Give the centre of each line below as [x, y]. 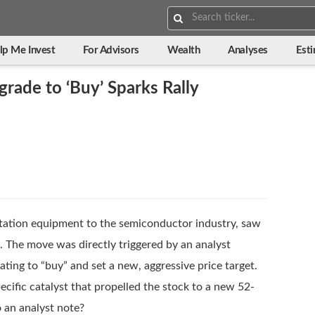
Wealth [184, 50]
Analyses [248, 50]
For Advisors [111, 50]
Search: [183, 12]
